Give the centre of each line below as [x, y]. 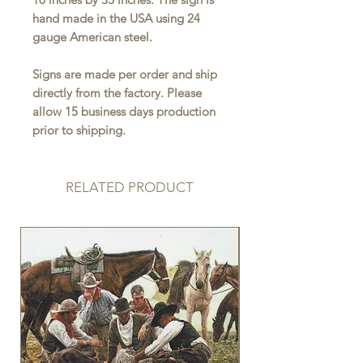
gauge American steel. [92, 37]
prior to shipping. [79, 130]
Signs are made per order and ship [125, 74]
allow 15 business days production [124, 111]
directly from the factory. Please [117, 93]
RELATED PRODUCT [130, 187]
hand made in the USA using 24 [116, 18]
